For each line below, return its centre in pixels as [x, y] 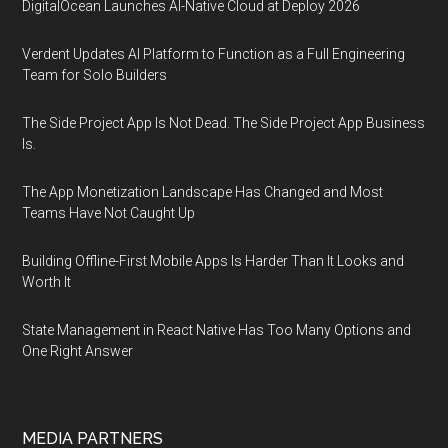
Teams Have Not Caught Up [109, 213]
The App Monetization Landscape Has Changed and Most [203, 192]
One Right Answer [78, 351]
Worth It [47, 282]
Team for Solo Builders [95, 75]
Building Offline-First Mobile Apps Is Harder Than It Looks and [213, 261]
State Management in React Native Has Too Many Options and [217, 330]
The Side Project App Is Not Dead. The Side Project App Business [224, 123]
